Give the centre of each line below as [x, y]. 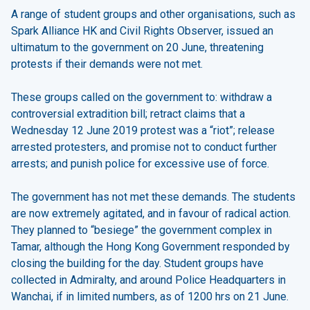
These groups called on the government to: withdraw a [142, 97]
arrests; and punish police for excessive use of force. [140, 163]
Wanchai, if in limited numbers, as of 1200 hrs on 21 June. [150, 296]
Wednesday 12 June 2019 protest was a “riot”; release [143, 130]
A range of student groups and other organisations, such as [153, 14]
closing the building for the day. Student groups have [137, 263]
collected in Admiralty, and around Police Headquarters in [148, 280]
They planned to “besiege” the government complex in [142, 230]
